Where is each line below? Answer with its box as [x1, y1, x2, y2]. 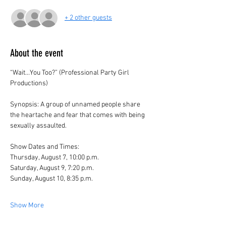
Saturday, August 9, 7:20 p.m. [10, 163, 94, 173]
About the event [10, 46, 63, 59]
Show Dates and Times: [10, 142, 79, 151]
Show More [10, 201, 44, 210]
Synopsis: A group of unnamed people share [10, 100, 142, 109]
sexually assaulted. [10, 121, 68, 130]
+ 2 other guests [65, 14, 112, 23]
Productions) [10, 79, 48, 88]
